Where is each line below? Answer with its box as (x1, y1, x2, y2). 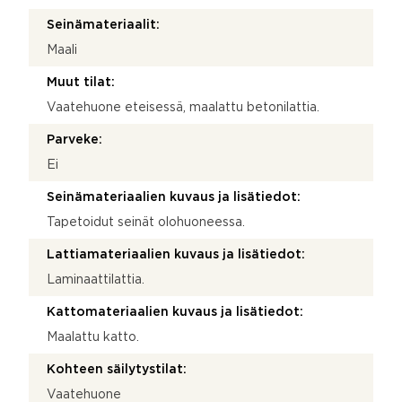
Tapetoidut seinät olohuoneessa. (47, 216, 245, 228)
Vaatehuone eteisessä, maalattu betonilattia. (47, 101, 319, 113)
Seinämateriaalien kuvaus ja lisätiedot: (47, 191, 301, 203)
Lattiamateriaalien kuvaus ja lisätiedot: (47, 249, 305, 260)
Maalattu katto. (47, 331, 139, 343)
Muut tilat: (47, 76, 115, 88)
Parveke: (47, 134, 102, 145)
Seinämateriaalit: (47, 19, 160, 31)
